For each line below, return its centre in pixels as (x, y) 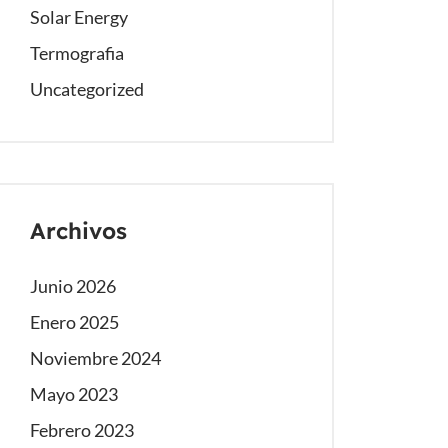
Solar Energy (79, 17)
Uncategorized (87, 89)
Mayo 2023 (74, 394)
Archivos (78, 231)
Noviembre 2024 (95, 358)
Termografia (77, 53)
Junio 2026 (73, 286)
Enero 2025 (74, 322)
